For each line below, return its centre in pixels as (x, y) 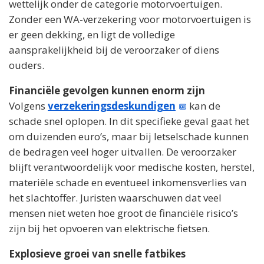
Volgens (28, 105)
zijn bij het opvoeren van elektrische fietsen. (109, 228)
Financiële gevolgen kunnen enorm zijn (107, 90)
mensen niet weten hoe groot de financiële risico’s (123, 213)
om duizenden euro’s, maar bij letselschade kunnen (129, 136)
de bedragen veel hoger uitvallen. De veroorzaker (123, 151)
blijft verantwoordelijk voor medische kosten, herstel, (132, 167)
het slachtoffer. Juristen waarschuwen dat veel (115, 197)
